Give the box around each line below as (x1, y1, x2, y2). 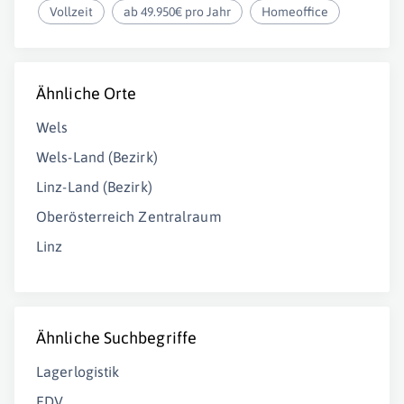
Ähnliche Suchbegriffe (36, 328, 197, 347)
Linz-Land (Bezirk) (36, 179, 152, 195)
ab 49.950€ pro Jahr (124, 5, 232, 19)
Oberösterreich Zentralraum (36, 208, 222, 225)
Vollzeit (50, 5, 93, 19)
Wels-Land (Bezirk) (36, 149, 158, 165)
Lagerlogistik (36, 363, 120, 380)
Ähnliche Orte (36, 84, 137, 103)
